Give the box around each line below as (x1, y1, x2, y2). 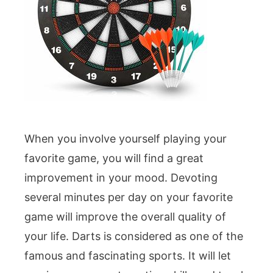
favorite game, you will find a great (24, 152, 204, 165)
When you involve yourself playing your (24, 132, 227, 146)
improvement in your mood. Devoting (24, 171, 218, 185)
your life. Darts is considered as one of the (24, 230, 243, 243)
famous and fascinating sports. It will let (24, 249, 231, 263)
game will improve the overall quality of (24, 210, 226, 224)
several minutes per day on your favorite (24, 191, 233, 204)
